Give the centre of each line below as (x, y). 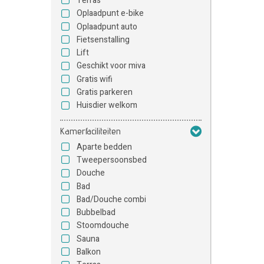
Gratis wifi (95, 79)
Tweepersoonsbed (112, 160)
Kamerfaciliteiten (90, 131)
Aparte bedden (104, 147)
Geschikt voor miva (111, 66)
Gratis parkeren (105, 93)
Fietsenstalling (103, 39)
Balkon (89, 252)
